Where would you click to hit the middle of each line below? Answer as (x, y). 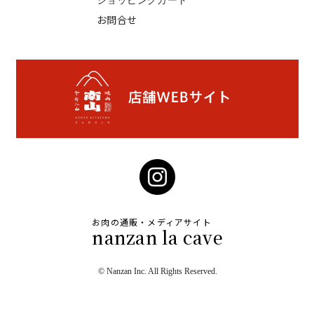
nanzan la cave (157, 237)
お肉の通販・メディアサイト (152, 223)
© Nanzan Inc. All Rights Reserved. (157, 272)
